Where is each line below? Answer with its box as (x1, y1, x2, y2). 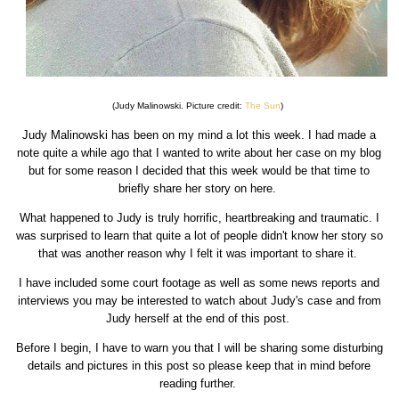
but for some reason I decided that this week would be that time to (28, 164, 370, 178)
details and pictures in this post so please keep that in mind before (28, 359, 371, 373)
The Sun (245, 101, 281, 111)
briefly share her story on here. (118, 182, 281, 196)
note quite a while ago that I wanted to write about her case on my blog (17, 146, 382, 160)
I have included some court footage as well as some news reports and (19, 276, 380, 290)
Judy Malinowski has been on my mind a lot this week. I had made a (22, 128, 377, 142)
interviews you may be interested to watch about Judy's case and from (17, 294, 381, 308)
